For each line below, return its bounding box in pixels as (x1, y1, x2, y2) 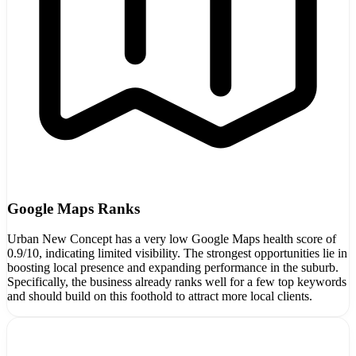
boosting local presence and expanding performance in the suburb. (7, 261, 339, 275)
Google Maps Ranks (7, 199, 140, 217)
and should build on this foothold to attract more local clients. (7, 289, 312, 304)
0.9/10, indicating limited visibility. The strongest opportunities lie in (7, 246, 347, 261)
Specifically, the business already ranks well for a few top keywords (7, 275, 346, 289)
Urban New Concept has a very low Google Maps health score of (7, 232, 336, 246)
